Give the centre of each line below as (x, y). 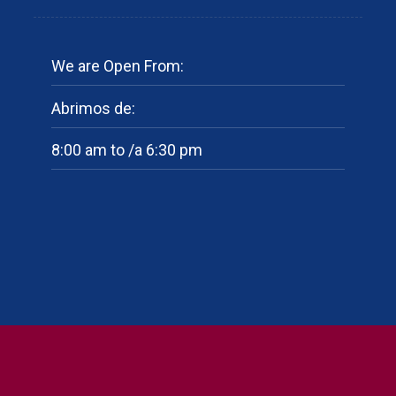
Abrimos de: (93, 108)
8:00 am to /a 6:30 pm (126, 149)
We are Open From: (117, 66)
